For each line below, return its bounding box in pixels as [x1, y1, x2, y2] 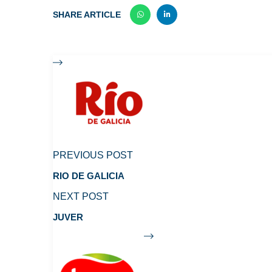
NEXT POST [53, 191, 109, 202]
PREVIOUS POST [53, 150, 133, 160]
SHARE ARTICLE [53, 10, 121, 19]
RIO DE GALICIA [53, 171, 124, 181]
